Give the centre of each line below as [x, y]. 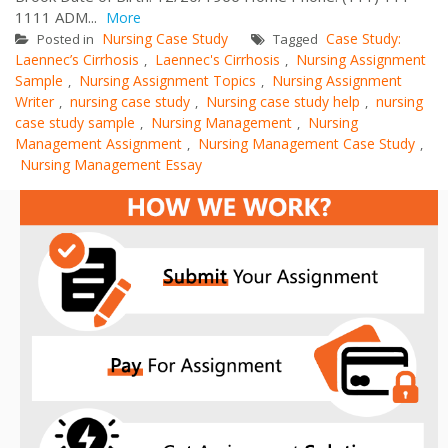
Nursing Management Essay [111, 164]
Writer [34, 101]
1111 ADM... [58, 16]
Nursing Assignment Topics [167, 80]
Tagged [295, 38]
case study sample [75, 122]
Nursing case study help [283, 101]
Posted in [65, 38]
